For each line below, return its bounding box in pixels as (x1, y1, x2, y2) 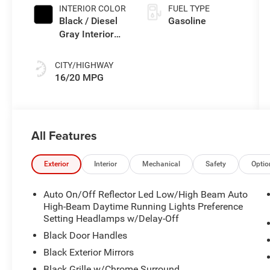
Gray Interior (59, 28, 115, 40)
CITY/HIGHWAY (55, 60, 114, 71)
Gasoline (168, 15, 206, 27)
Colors (59, 42, 87, 54)
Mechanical (142, 160, 181, 169)
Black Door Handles (43, 230, 128, 242)
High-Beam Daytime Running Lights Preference (43, 201, 243, 213)
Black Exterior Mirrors (43, 246, 134, 259)
